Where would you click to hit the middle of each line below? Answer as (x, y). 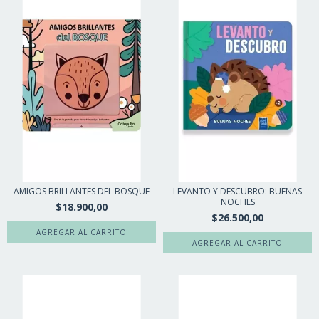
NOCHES (237, 202)
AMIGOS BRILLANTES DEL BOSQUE (82, 192)
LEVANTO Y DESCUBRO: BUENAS (237, 192)
